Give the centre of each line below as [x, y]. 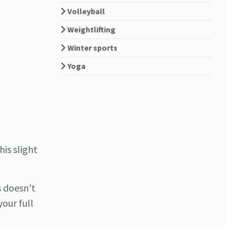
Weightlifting [90, 29]
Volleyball [85, 11]
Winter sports [91, 48]
